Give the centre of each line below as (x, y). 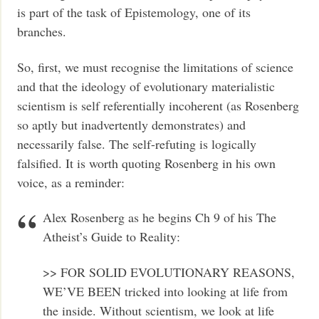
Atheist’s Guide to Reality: (112, 237)
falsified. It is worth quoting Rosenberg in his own (147, 163)
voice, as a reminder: (71, 182)
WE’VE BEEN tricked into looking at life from (166, 291)
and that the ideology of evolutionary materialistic (146, 86)
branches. (42, 32)
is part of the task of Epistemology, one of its (134, 12)
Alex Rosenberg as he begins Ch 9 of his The (160, 218)
